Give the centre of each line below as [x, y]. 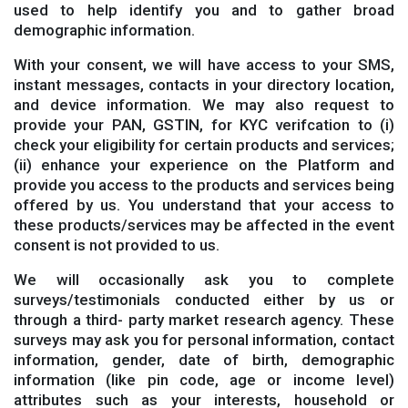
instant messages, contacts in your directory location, [204, 85]
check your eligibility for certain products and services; [204, 145]
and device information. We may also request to [204, 105]
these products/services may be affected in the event [204, 225]
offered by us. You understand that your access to [204, 205]
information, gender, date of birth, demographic [204, 360]
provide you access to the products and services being [204, 185]
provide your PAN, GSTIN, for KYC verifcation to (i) [204, 125]
